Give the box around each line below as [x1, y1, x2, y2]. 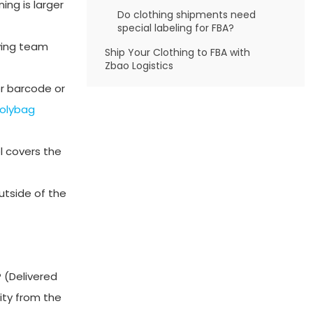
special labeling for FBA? [117, 21, 234, 35]
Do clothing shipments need [117, 8, 256, 22]
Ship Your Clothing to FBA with [105, 45, 250, 59]
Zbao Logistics [105, 59, 173, 73]
